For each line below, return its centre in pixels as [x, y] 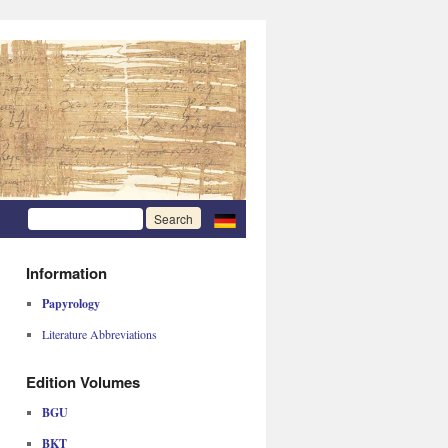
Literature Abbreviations [99, 334]
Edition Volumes [83, 382]
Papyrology [70, 303]
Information [66, 273]
